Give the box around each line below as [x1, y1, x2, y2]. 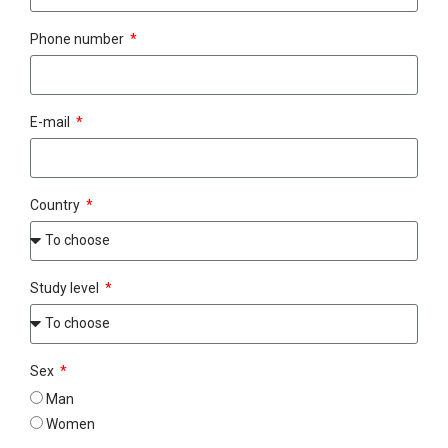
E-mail [30, 113, 73, 130]
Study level [30, 279, 102, 296]
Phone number [30, 30, 127, 47]
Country [30, 196, 83, 213]
